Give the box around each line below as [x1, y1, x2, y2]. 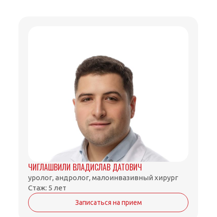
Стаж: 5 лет [28, 184, 67, 192]
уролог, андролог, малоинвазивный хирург [28, 173, 179, 182]
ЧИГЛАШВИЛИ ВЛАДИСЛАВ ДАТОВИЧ [28, 161, 142, 173]
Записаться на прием [75, 199, 142, 207]
